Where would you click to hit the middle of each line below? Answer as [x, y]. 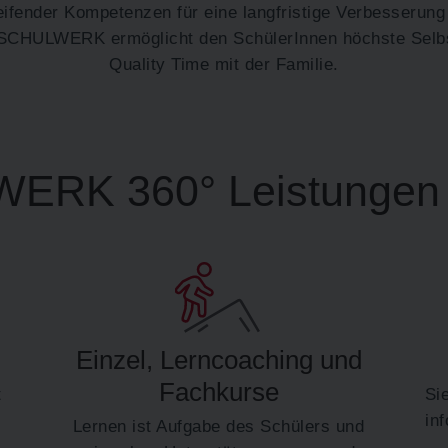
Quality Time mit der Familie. [224, 64]
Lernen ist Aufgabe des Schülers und [218, 425]
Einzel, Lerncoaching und [218, 359]
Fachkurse [218, 391]
